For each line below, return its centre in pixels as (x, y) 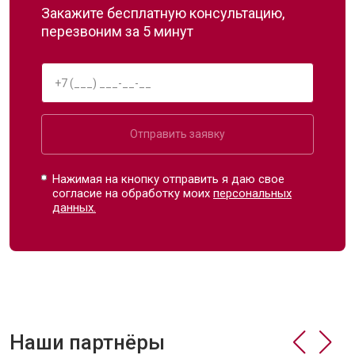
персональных (253, 193)
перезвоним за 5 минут (117, 31)
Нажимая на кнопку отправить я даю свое (169, 179)
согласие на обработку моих (133, 193)
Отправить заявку (177, 134)
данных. (74, 208)
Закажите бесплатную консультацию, (163, 13)
